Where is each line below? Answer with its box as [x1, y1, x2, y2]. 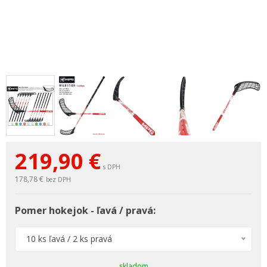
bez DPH [46, 175, 71, 184]
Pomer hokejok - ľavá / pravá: [15, 204, 156, 217]
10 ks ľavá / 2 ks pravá [26, 233, 112, 244]
